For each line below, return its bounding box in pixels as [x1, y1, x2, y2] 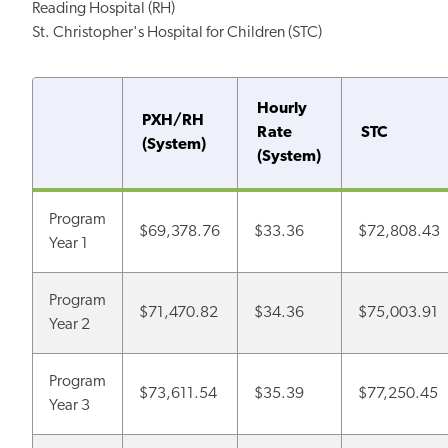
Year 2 [49, 316, 90, 333]
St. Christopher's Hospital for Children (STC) [32, 24, 322, 41]
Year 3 [49, 397, 90, 414]
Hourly [257, 100, 308, 117]
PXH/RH [142, 112, 205, 129]
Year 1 [49, 235, 88, 252]
